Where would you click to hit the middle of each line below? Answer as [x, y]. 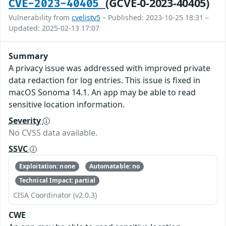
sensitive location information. [67, 104]
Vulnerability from [40, 17]
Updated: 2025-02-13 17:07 [54, 28]
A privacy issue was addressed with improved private [109, 68]
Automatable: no [115, 166]
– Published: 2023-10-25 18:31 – [155, 17]
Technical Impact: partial [57, 181]
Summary [28, 56]
